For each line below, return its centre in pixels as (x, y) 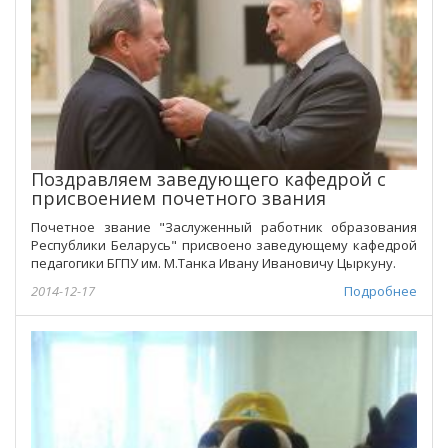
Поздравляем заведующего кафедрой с (208, 179)
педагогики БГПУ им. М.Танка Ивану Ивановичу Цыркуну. (213, 263)
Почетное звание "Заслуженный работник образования (224, 227)
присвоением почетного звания (178, 198)
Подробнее (380, 291)
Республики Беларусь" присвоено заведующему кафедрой (224, 245)
